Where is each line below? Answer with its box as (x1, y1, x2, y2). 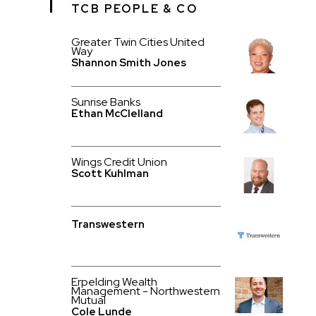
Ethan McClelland (71, 107, 163, 121)
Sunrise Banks (71, 95, 140, 109)
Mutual (71, 293, 106, 308)
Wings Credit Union (71, 154, 167, 169)
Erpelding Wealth (71, 274, 157, 289)
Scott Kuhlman (71, 166, 149, 181)
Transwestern (71, 217, 145, 231)
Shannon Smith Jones (71, 56, 186, 70)
